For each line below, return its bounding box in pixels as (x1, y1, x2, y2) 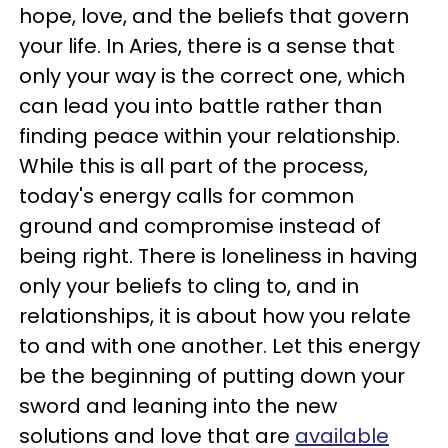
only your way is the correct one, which (19, 62, 405, 90)
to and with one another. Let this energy (19, 332, 420, 360)
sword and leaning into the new (19, 392, 337, 420)
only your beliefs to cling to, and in (19, 272, 359, 300)
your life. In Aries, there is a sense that (19, 32, 395, 60)
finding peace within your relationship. (19, 122, 400, 150)
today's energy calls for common (19, 182, 354, 210)
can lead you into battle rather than (19, 92, 382, 120)
